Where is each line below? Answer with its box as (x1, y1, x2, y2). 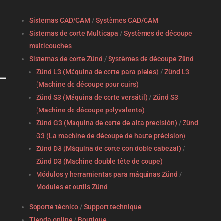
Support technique (83, 203, 142, 211)
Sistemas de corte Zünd (29, 55, 103, 63)
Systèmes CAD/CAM (95, 16, 158, 25)
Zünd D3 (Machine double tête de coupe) (36, 157, 163, 166)
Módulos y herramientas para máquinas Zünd (36, 170, 178, 179)
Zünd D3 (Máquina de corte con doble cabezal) (36, 145, 181, 153)
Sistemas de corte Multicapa (29, 29, 118, 37)
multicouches (29, 42, 72, 50)
